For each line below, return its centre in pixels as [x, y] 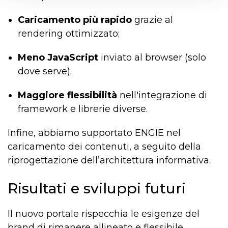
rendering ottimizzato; [69, 34]
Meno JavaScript [58, 58]
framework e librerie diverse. [83, 109]
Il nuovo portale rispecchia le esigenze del [104, 214]
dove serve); [45, 72]
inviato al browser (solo [152, 58]
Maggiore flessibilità [67, 95]
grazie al [152, 20]
